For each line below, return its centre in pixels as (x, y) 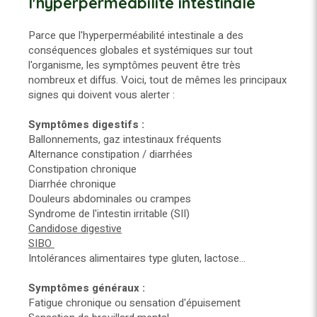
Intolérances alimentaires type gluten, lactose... (137, 259)
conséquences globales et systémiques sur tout (140, 51)
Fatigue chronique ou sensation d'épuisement (134, 303)
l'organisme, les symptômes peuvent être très (134, 65)
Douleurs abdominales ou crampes (110, 199)
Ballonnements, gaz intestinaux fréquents (125, 140)
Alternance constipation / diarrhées (110, 155)
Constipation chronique (82, 169)
